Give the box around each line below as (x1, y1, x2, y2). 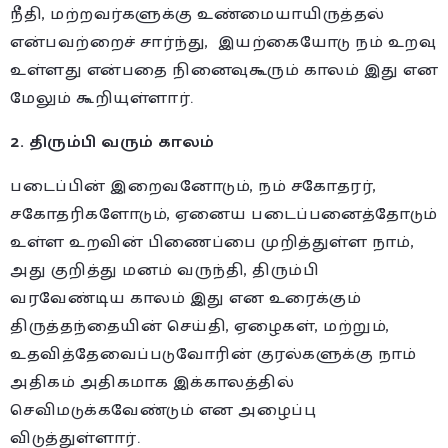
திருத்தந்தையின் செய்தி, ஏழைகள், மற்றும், (10, 312, 390, 340)
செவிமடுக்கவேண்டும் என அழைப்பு (10, 396, 316, 424)
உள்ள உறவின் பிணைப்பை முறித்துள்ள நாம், (10, 228, 414, 256)
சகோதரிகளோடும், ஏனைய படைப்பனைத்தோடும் (10, 200, 438, 228)
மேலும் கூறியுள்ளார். (10, 84, 194, 112)
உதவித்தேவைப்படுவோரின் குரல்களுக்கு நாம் (10, 340, 417, 368)
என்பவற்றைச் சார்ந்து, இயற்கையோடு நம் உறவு (10, 28, 436, 56)
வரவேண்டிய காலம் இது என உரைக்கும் (10, 284, 361, 312)
